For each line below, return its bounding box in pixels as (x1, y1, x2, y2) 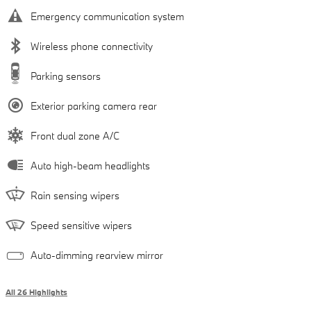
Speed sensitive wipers (31, 219, 132, 233)
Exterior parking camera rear (31, 99, 157, 113)
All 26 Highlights (6, 287, 67, 298)
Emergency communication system (31, 10, 184, 24)
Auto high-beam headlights (31, 159, 150, 173)
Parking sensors (31, 69, 101, 83)
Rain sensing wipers (31, 189, 119, 203)
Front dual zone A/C (31, 129, 119, 143)
